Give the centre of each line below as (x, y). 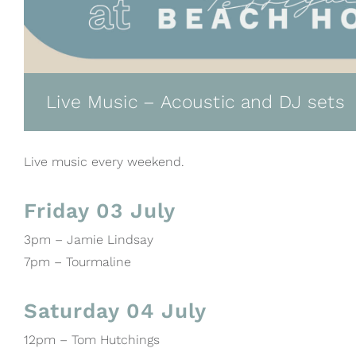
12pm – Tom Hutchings (92, 339)
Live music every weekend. (104, 161)
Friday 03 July (100, 210)
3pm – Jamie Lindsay (89, 239)
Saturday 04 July (115, 310)
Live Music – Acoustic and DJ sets (195, 102)
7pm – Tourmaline (77, 261)
